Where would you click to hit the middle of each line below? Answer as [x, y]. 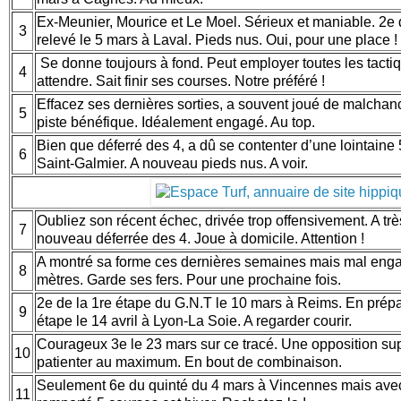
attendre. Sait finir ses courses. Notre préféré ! [181, 81]
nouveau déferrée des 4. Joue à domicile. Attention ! [202, 238]
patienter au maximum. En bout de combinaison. [191, 362]
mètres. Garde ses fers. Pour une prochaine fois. [191, 279]
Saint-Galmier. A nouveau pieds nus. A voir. [174, 163]
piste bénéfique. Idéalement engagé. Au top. [178, 122]
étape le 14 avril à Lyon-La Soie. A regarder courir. [196, 320]
